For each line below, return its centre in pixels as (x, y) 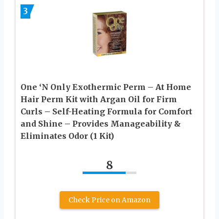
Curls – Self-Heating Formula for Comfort (106, 111)
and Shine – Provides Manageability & (101, 123)
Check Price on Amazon (109, 200)
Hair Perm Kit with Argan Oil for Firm (99, 99)
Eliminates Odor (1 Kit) (67, 136)
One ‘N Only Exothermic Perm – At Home (106, 87)
